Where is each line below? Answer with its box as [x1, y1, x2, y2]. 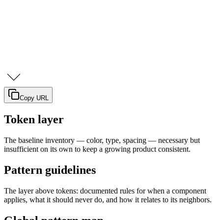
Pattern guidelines [4, 164, 96, 177]
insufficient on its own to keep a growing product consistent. [4, 145, 191, 154]
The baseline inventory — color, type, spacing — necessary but [4, 136, 200, 145]
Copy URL [20, 94, 49, 102]
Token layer [4, 113, 64, 126]
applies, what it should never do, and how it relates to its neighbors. [4, 195, 212, 204]
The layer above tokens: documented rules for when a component [4, 187, 206, 195]
